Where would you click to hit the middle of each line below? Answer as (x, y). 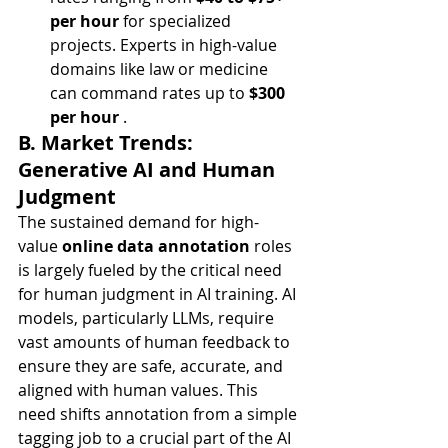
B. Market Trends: (108, 142)
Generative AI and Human (149, 169)
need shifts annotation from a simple (159, 414)
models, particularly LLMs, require (148, 318)
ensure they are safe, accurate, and (152, 366)
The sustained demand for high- (138, 222)
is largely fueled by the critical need (152, 270)
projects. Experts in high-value (165, 45)
